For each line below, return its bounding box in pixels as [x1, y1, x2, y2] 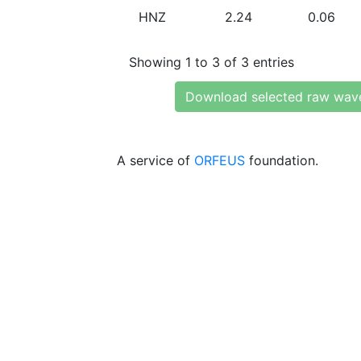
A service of [117, 152, 194, 168]
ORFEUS [194, 152, 245, 168]
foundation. [245, 152, 318, 168]
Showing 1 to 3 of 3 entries [129, 53, 294, 70]
